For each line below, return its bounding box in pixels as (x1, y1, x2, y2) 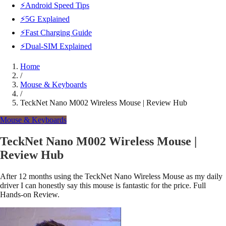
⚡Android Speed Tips (20, 1, 89, 10)
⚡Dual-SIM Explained (20, 42, 92, 50)
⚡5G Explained (20, 15, 70, 23)
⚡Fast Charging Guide (20, 28, 92, 37)
